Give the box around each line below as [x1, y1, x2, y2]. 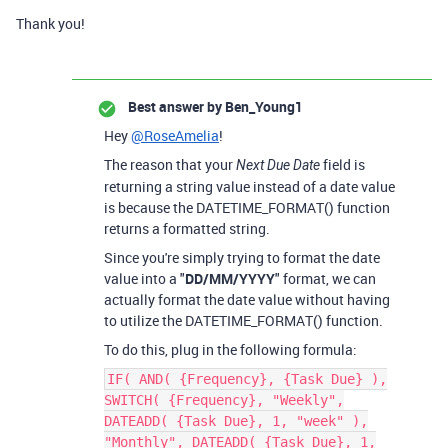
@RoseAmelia [131, 126, 219, 146]
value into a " [104, 269, 185, 289]
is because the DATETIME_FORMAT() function [104, 198, 390, 218]
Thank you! [16, 14, 85, 34]
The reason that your [104, 155, 236, 175]
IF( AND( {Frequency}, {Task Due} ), [107, 371, 387, 388]
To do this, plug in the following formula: [104, 340, 357, 360]
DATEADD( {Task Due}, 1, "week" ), [104, 413, 368, 430]
